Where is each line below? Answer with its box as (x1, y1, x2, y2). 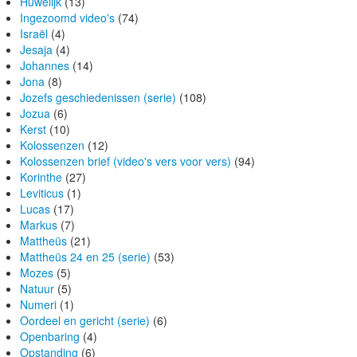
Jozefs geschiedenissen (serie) (20, 89, 176, 106)
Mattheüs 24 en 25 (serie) (20, 249, 151, 265)
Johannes (20, 57, 69, 74)
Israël (20, 25, 48, 42)
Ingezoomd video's (20, 10, 115, 26)
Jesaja (20, 41, 53, 58)
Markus (20, 217, 57, 233)
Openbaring (20, 328, 80, 345)
